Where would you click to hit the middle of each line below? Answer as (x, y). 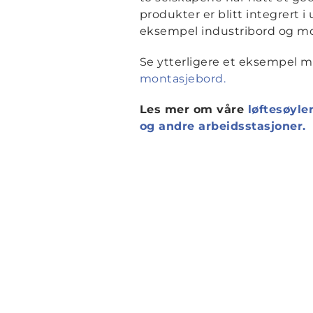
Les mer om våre (194, 109)
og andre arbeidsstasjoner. (223, 126)
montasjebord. (182, 79)
